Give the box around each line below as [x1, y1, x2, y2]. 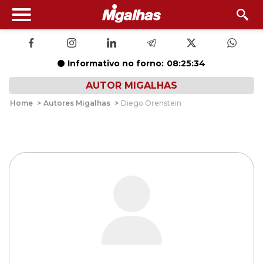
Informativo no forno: [68, 58, 164, 69]
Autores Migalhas [43, 99, 110, 107]
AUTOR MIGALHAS [86, 80, 177, 91]
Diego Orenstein [121, 99, 181, 107]
